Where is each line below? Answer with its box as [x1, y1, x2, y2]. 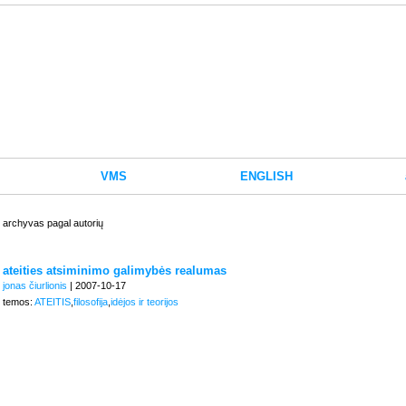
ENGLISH [239, 169, 293, 183]
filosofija [73, 296, 108, 307]
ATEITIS [34, 296, 71, 307]
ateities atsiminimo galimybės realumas [3, 264, 227, 277]
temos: [3, 296, 34, 307]
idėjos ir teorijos [111, 296, 179, 307]
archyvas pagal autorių [3, 217, 103, 228]
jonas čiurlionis [3, 280, 67, 291]
